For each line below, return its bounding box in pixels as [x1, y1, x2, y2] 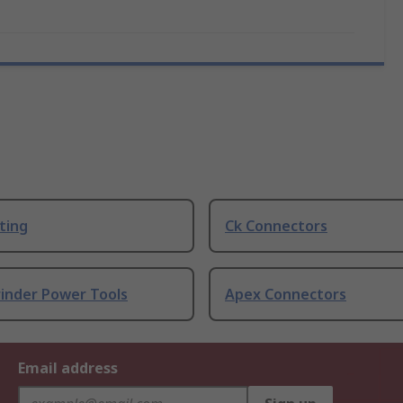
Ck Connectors [225, 216, 327, 237]
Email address [18, 358, 118, 379]
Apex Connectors [225, 284, 346, 305]
